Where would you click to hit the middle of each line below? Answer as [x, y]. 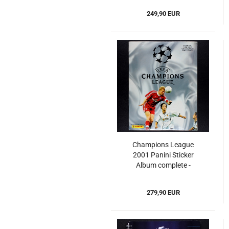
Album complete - [163, 165]
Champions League [163, 145]
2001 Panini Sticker [163, 155]
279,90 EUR [163, 193]
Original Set [163, 176]
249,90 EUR [163, 14]
